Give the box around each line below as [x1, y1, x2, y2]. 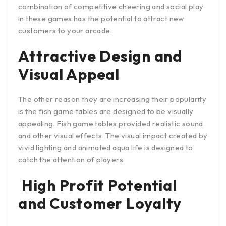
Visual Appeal [18, 64, 120, 84]
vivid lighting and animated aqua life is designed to [18, 142, 193, 152]
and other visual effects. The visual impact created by [18, 130, 208, 140]
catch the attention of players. [18, 154, 125, 164]
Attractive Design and [18, 46, 182, 66]
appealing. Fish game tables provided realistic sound [18, 118, 203, 128]
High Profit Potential [18, 175, 177, 195]
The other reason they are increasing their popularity [18, 94, 207, 104]
